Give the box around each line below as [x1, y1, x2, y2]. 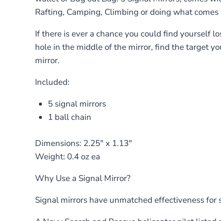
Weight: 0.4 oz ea [35, 150, 100, 162]
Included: [35, 76, 70, 88]
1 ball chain [47, 111, 91, 123]
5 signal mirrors [47, 98, 106, 110]
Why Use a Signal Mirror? [35, 172, 131, 184]
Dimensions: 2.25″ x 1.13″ [35, 137, 132, 149]
